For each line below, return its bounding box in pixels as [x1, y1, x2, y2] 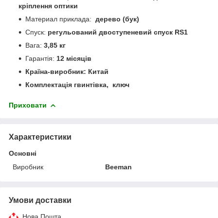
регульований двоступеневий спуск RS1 [48, 28, 188, 36]
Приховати [9, 101, 47, 109]
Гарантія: [25, 54, 56, 62]
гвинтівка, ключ [74, 80, 129, 89]
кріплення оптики [18, 1, 78, 10]
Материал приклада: [25, 15, 95, 23]
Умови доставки [9, 196, 72, 204]
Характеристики [9, 132, 72, 141]
